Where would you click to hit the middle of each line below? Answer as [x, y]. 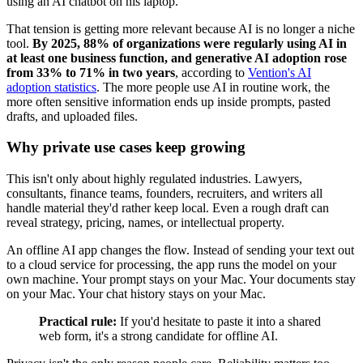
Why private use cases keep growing [126, 147]
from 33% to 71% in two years [91, 72]
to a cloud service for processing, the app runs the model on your [171, 265]
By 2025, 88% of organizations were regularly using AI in [190, 43]
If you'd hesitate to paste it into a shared [219, 322]
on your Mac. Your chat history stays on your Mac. [136, 294]
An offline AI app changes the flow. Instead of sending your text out [180, 250]
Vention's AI [280, 72]
